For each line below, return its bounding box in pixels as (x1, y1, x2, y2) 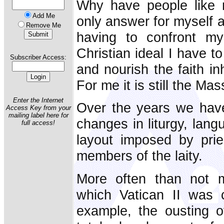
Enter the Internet (13, 96, 63, 104)
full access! (21, 118, 55, 126)
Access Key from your (5, 103, 71, 111)
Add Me (32, 12, 55, 19)
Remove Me (26, 21, 61, 29)
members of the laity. (76, 148, 202, 164)
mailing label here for (8, 111, 68, 119)
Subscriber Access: (10, 53, 66, 61)
